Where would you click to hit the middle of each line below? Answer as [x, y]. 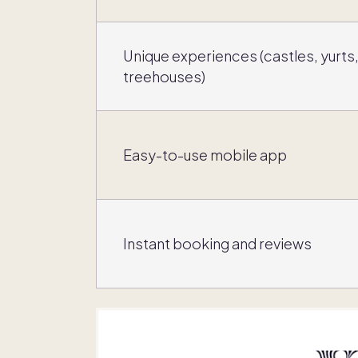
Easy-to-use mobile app [205, 155]
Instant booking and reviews [217, 244]
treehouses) [164, 77]
